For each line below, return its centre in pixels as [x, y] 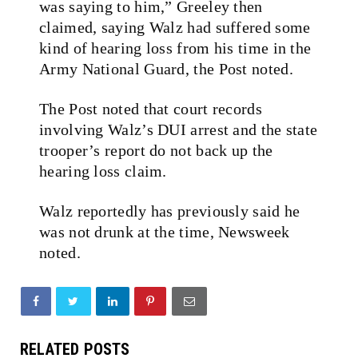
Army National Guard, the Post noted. [166, 68]
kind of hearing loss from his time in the [175, 48]
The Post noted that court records [151, 108]
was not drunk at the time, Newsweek [165, 231]
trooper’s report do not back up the [156, 150]
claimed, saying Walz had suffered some [175, 27]
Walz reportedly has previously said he [170, 211]
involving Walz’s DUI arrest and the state [179, 129]
